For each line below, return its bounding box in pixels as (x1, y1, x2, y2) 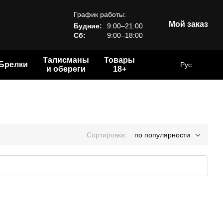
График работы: (74, 10, 126, 18)
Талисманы (43, 56, 89, 64)
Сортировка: (87, 131, 127, 139)
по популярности (134, 131, 190, 139)
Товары (104, 56, 135, 64)
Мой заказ (169, 20, 209, 28)
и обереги (46, 65, 86, 73)
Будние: (74, 21, 103, 30)
